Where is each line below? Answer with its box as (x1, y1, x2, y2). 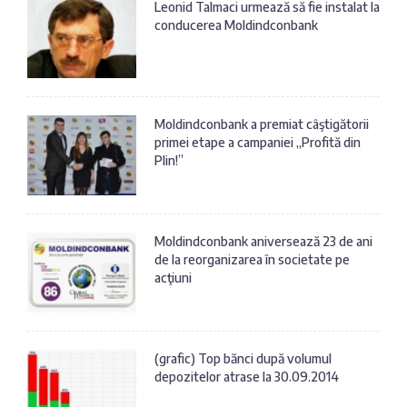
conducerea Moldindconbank (154, 17, 318, 34)
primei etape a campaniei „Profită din (154, 134, 361, 151)
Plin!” (154, 153, 184, 169)
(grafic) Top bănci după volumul (154, 351, 332, 367)
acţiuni (154, 270, 192, 286)
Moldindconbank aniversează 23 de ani (154, 233, 372, 250)
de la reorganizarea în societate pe (154, 252, 350, 268)
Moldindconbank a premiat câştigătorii (154, 116, 369, 133)
